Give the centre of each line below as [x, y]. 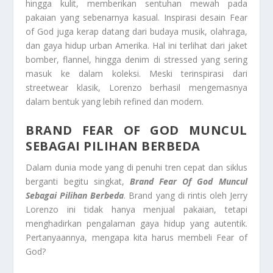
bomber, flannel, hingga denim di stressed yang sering [136, 60]
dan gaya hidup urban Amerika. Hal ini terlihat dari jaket [136, 46]
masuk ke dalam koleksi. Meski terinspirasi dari [136, 74]
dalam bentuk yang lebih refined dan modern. [115, 102]
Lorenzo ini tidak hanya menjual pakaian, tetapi [136, 209]
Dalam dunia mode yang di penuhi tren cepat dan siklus [136, 167]
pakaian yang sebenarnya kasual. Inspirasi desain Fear [136, 18]
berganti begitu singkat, [78, 181]
